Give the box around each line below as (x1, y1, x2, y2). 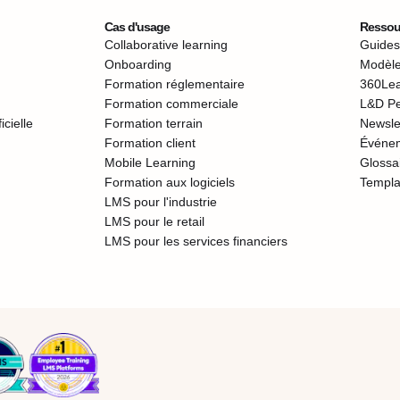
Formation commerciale (104, 96, 238, 111)
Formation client (104, 136, 196, 150)
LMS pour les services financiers (104, 234, 287, 248)
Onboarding (104, 57, 171, 71)
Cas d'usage (104, 20, 170, 34)
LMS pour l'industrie (104, 195, 217, 209)
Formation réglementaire (104, 77, 245, 91)
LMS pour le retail (104, 214, 204, 229)
